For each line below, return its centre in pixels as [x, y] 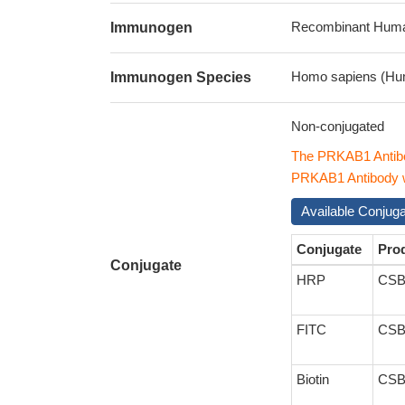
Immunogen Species [181, 77]
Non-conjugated [338, 126]
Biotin [313, 379]
